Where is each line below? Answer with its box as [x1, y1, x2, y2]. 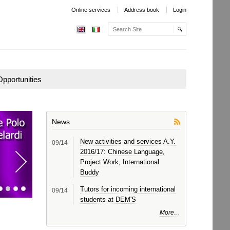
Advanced [107, 35, 137, 43]
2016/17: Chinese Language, [80, 147, 165, 156]
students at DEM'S [80, 195, 136, 203]
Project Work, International [80, 158, 159, 166]
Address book [124, 7, 159, 13]
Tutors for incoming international [80, 185, 176, 193]
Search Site [107, 22, 142, 30]
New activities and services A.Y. [80, 137, 176, 145]
